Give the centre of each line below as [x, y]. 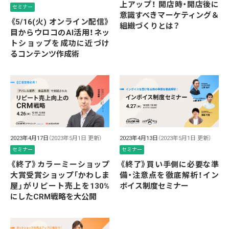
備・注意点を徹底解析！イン [169, 176]
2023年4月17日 [29, 139]
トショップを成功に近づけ [60, 44]
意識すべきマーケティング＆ [169, 15]
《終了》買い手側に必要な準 [169, 165]
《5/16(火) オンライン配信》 [60, 22]
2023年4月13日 [139, 139]
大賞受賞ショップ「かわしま [60, 176]
